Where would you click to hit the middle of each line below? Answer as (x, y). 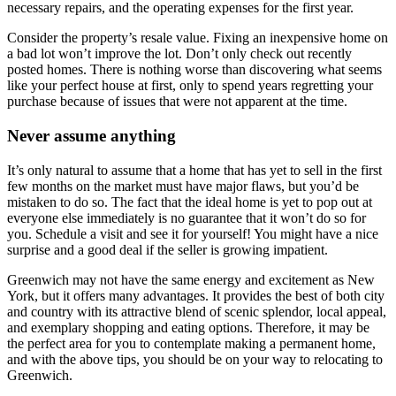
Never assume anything (91, 135)
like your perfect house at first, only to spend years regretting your (190, 86)
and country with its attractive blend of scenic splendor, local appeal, (197, 311)
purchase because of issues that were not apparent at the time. (177, 102)
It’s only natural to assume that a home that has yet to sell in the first (194, 170)
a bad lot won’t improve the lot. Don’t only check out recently (179, 54)
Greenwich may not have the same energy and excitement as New (191, 279)
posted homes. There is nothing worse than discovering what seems (194, 70)
